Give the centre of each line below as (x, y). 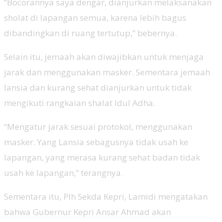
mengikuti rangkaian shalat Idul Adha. (80, 103)
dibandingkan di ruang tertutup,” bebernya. (90, 33)
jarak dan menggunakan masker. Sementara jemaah (107, 72)
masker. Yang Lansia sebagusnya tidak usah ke (96, 142)
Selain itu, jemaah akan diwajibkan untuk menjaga (104, 56)
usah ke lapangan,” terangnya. (63, 172)
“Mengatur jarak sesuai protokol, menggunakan (98, 126)
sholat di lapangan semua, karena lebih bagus (95, 17)
